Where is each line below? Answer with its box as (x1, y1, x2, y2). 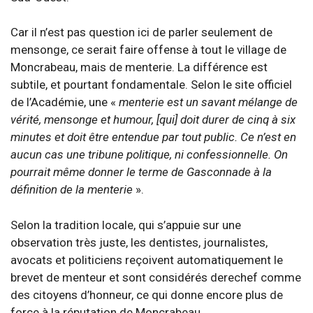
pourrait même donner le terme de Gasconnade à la (10, 165, 272, 180)
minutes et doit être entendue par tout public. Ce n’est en (10, 130, 296, 145)
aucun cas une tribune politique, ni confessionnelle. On (10, 147, 288, 162)
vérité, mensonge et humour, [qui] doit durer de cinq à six (10, 112, 296, 127)
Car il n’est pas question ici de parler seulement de (10, 25, 272, 40)
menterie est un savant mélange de (116, 95, 298, 110)
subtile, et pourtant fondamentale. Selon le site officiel (10, 78, 292, 92)
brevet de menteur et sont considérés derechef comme (10, 270, 301, 284)
